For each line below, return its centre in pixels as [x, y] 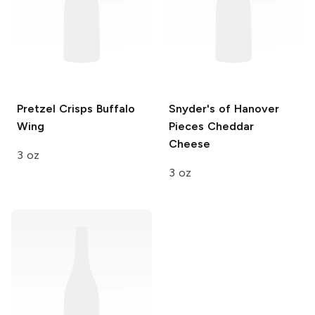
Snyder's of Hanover [224, 108]
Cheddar [229, 126]
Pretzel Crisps [55, 108]
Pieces [186, 126]
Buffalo [114, 108]
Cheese [189, 143]
